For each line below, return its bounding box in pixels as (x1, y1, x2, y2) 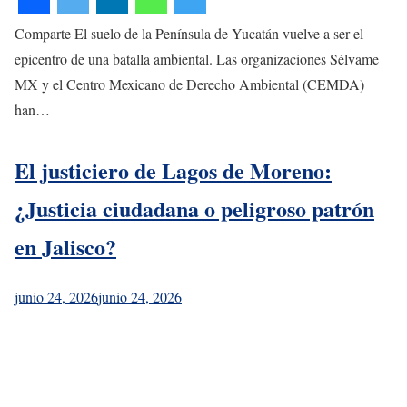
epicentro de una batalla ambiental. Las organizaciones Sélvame (15, 48, 379, 68)
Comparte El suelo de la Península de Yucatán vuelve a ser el (15, 23, 363, 43)
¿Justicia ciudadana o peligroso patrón (15, 192, 374, 224)
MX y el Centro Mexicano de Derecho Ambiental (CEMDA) (15, 74, 364, 94)
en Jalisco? (15, 230, 116, 263)
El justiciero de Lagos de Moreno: (15, 154, 332, 186)
